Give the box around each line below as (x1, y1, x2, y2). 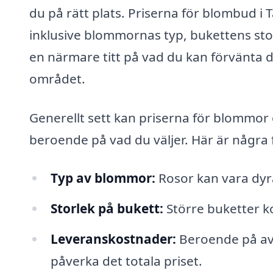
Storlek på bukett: (50, 200, 163, 218)
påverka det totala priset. (50, 252, 202, 270)
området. (29, 69, 85, 87)
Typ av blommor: (50, 169, 155, 187)
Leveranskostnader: (50, 230, 176, 248)
